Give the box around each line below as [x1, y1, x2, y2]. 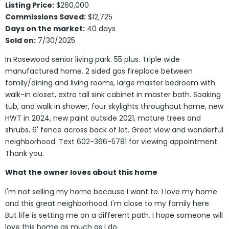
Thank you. [5, 148, 44, 158]
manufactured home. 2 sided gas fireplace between [5, 66, 193, 76]
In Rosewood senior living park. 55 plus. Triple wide [5, 54, 180, 64]
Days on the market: [5, 23, 85, 34]
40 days [85, 23, 116, 34]
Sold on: [5, 35, 36, 45]
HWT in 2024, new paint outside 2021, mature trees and [5, 113, 201, 123]
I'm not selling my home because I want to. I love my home [5, 186, 217, 197]
